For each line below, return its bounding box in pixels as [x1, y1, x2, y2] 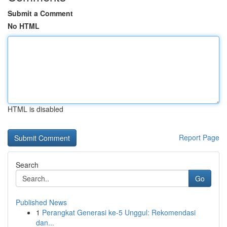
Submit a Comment [8, 8, 73, 18]
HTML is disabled [8, 104, 63, 114]
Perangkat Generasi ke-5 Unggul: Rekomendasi [42, 207, 196, 217]
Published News [16, 197, 67, 207]
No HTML [8, 21, 40, 31]
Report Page [179, 132, 219, 142]
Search [16, 160, 39, 170]
